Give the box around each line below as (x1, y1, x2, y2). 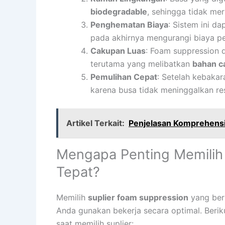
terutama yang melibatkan (90, 58, 192, 69)
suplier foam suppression (88, 192, 188, 202)
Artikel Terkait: (66, 118, 125, 128)
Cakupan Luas (90, 45, 146, 56)
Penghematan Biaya (90, 19, 168, 30)
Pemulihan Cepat (90, 71, 157, 82)
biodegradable (90, 6, 147, 17)
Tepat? (56, 163, 100, 180)
